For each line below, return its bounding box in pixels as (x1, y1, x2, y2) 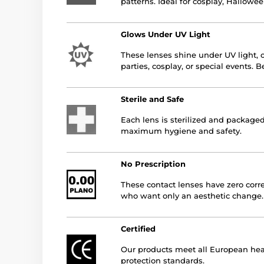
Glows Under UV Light (121, 29, 210, 39)
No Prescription (121, 159, 186, 169)
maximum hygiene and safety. (121, 126, 242, 136)
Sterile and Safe (121, 94, 184, 104)
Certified (121, 223, 156, 233)
